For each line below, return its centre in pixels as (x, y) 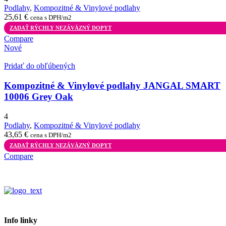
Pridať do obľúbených (40, 66)
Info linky (21, 220)
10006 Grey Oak (39, 96)
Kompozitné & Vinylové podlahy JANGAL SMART (112, 85)
